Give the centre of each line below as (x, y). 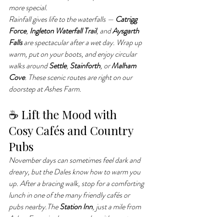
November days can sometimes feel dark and (75, 160)
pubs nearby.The (34, 207)
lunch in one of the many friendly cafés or (70, 195)
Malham (124, 66)
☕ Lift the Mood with (64, 114)
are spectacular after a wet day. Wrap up (83, 42)
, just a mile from (117, 207)
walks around (29, 66)
